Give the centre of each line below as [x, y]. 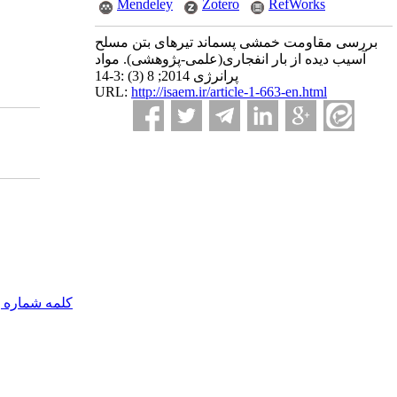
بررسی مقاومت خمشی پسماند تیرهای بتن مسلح [236, 42]
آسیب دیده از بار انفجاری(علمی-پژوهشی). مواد [230, 59]
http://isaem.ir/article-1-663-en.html [229, 92]
